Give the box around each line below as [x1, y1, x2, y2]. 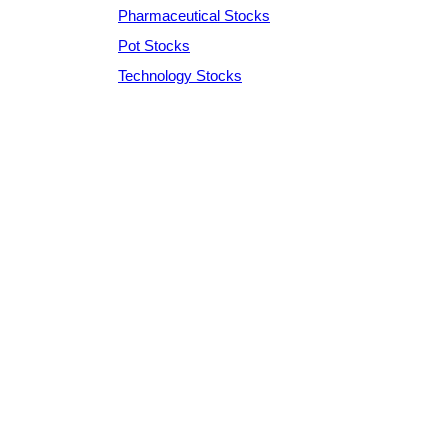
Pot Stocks [118, 36, 190, 54]
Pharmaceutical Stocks [118, 6, 270, 24]
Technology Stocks [118, 66, 242, 84]
